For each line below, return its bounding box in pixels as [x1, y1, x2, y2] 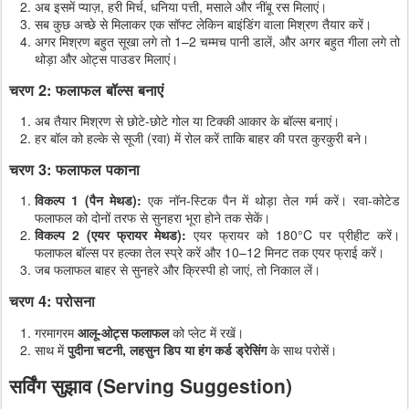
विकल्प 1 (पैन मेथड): [35, 191, 142, 210]
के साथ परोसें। [267, 340, 337, 359]
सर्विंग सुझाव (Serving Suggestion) [9, 372, 292, 400]
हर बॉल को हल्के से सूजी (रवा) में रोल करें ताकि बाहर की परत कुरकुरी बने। [35, 129, 369, 148]
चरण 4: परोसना [9, 290, 95, 312]
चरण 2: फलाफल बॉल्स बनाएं [9, 79, 163, 100]
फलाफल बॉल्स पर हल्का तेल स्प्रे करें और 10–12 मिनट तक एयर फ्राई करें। [35, 243, 384, 262]
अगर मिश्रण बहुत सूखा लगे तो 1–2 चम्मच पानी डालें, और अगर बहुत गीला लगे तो [35, 32, 400, 51]
